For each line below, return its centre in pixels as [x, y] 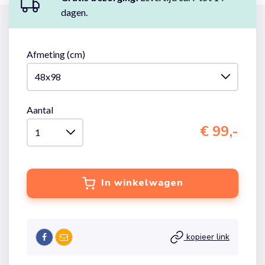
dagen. [74, 12]
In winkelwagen [142, 182]
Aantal [40, 110]
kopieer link [206, 237]
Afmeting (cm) [56, 54]
